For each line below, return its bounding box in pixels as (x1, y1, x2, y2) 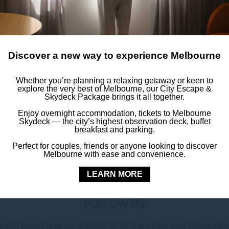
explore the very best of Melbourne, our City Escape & (17, 84, 212, 93)
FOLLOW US (84, 198, 145, 209)
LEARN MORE (86, 169, 143, 178)
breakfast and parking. (74, 125, 155, 134)
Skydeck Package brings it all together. (44, 92, 185, 101)
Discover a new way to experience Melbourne (8, 50, 221, 61)
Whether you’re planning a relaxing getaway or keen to (16, 76, 213, 85)
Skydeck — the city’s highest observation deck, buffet (18, 117, 211, 126)
